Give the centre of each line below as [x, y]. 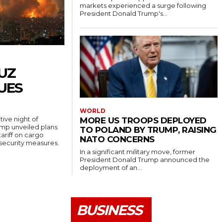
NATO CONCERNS [117, 139]
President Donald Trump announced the [145, 160]
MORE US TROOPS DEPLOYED [143, 121]
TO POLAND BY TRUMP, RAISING [148, 130]
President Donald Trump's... [124, 14]
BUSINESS [109, 210]
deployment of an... [111, 168]
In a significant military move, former [138, 152]
